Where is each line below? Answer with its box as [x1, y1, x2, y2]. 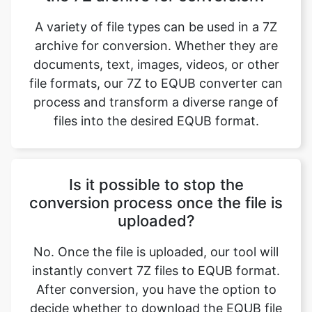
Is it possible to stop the [68, 168, 244, 186]
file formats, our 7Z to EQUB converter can [29, 68, 283, 83]
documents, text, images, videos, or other [33, 49, 279, 64]
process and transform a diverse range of [33, 87, 279, 102]
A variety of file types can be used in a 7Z [35, 12, 277, 26]
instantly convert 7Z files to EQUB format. [32, 256, 280, 270]
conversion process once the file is [29, 186, 283, 204]
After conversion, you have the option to [36, 274, 276, 289]
